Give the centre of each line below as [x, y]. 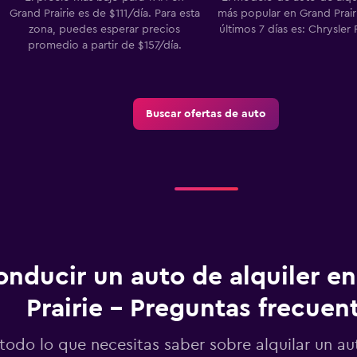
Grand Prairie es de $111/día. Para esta [104, 13]
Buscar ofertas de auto [206, 114]
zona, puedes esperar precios [104, 29]
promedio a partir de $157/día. [104, 45]
